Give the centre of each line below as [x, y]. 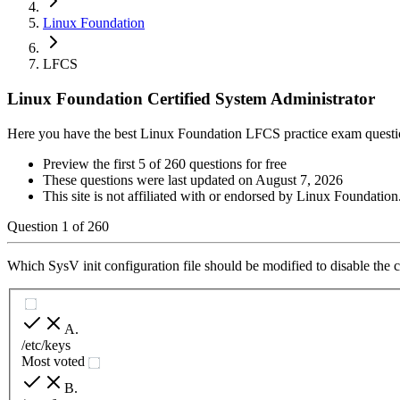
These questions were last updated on [149, 179]
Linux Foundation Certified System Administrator [191, 99]
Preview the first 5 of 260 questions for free [165, 163]
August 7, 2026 [299, 179]
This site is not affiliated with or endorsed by [170, 196]
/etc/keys [46, 346]
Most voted [53, 362]
